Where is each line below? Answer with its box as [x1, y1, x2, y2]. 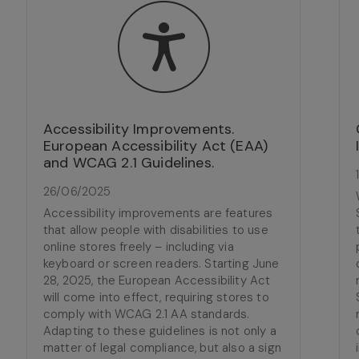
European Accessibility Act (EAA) [43, 136, 268, 155]
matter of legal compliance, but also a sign [43, 340, 281, 356]
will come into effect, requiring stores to [43, 289, 269, 305]
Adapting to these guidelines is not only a [43, 323, 276, 339]
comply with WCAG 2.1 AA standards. [43, 306, 250, 322]
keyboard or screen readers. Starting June [43, 256, 280, 272]
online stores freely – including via [43, 239, 234, 255]
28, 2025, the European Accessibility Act [43, 272, 271, 288]
